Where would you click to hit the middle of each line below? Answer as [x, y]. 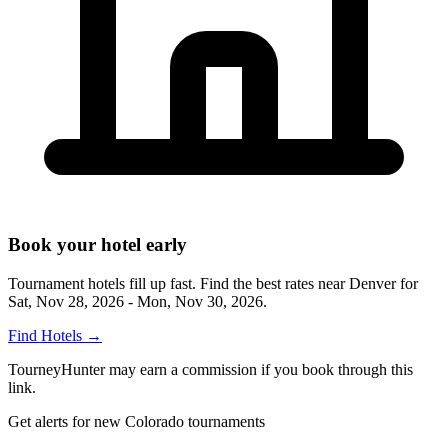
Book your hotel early [97, 245]
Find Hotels [47, 335]
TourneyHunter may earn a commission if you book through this [210, 369]
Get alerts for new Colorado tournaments [136, 421]
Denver [372, 283]
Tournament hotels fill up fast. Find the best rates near [178, 283]
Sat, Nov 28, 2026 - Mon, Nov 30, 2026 [135, 301]
